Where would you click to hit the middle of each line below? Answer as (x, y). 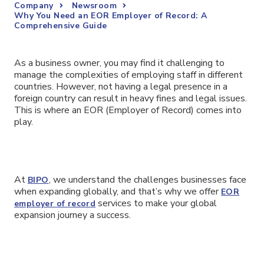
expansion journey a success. (72, 215)
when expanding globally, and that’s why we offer (118, 191)
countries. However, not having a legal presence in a (121, 87)
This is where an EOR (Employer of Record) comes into (128, 110)
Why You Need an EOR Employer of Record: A (111, 16)
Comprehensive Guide (61, 26)
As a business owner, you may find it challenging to (119, 63)
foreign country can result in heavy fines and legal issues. (131, 98)
